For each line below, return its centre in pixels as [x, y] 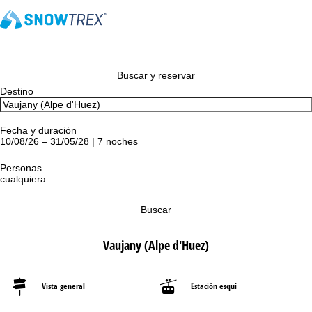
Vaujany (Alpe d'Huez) [156, 245]
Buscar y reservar [156, 75]
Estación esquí [214, 286]
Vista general [63, 286]
